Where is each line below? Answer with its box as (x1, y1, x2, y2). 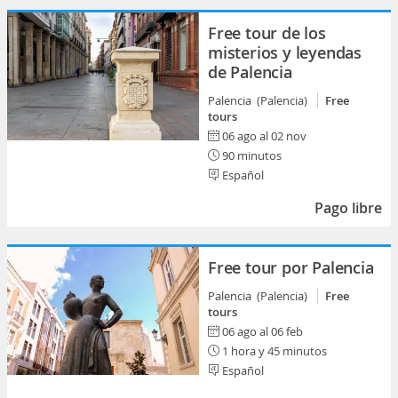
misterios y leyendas (208, 42, 362, 63)
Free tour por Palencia (208, 257, 374, 278)
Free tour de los (208, 22, 326, 44)
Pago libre (314, 198, 382, 218)
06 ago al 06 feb (222, 323, 303, 339)
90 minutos (219, 147, 282, 163)
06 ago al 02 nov (222, 128, 306, 144)
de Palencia (208, 61, 292, 83)
